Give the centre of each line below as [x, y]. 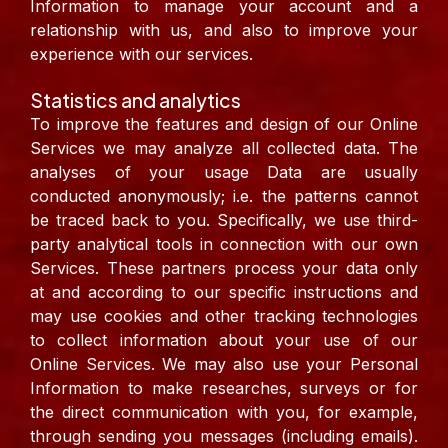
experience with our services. [141, 54]
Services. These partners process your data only [224, 268]
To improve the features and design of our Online [224, 124]
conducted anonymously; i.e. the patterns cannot [224, 196]
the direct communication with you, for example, [224, 412]
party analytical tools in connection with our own [224, 244]
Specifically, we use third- [317, 220]
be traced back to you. [123, 220]
